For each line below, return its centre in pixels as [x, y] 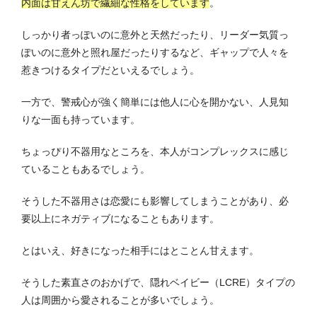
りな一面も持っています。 [81, 119]
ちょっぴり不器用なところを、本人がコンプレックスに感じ [155, 151]
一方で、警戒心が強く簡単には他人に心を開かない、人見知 [155, 102]
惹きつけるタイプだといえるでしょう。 [110, 70]
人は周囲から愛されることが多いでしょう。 [120, 300]
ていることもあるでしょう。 [86, 169]
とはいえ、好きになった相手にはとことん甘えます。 [140, 250]
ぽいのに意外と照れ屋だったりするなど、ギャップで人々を [155, 52]
